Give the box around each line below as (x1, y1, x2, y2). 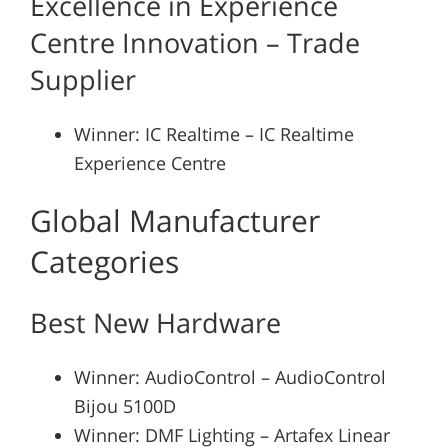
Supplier (29, 60, 136, 98)
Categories (29, 240, 179, 282)
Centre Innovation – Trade (29, 23, 360, 61)
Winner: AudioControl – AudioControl (73, 364, 386, 389)
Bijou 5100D (73, 393, 176, 418)
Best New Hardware (29, 303, 281, 341)
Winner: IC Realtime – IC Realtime (73, 121, 354, 146)
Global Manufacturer (29, 199, 320, 241)
